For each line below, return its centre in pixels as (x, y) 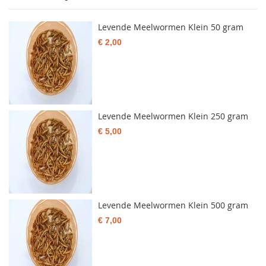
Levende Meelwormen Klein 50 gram (171, 27)
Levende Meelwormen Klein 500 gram (173, 205)
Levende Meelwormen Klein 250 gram (173, 116)
